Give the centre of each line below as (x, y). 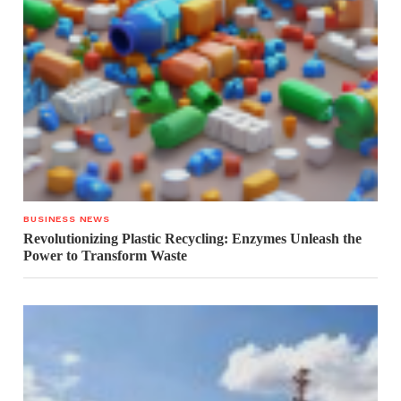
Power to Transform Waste (106, 256)
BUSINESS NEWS (67, 219)
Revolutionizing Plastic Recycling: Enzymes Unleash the (193, 239)
